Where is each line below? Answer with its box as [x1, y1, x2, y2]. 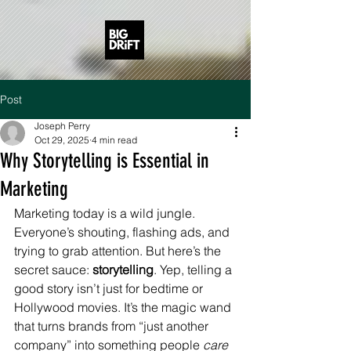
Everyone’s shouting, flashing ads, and [14, 224, 233, 240]
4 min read [92, 134, 137, 146]
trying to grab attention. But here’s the [14, 243, 224, 259]
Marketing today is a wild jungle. [14, 205, 198, 221]
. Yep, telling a [154, 262, 235, 277]
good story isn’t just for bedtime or [14, 280, 206, 296]
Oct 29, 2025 [34, 134, 89, 146]
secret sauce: [14, 262, 92, 277]
